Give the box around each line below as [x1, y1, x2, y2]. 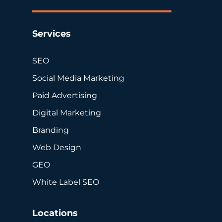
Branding [32, 124, 69, 135]
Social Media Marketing [32, 72, 124, 83]
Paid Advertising [32, 90, 97, 100]
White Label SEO [32, 176, 99, 187]
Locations [32, 207, 78, 219]
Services [32, 28, 71, 39]
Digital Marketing [32, 107, 101, 117]
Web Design [32, 142, 81, 152]
